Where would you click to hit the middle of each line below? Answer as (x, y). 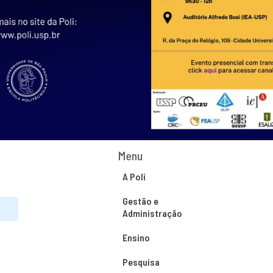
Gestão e (140, 201)
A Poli (134, 176)
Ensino (136, 237)
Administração (152, 213)
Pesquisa (141, 262)
